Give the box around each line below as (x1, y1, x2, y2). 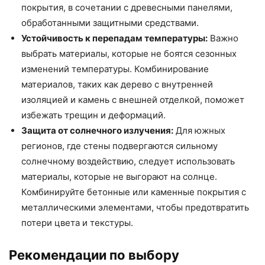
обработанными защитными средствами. (21, 17, 199, 28)
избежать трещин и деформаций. (21, 109, 166, 121)
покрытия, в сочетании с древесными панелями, (21, 1, 232, 13)
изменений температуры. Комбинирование (21, 63, 209, 75)
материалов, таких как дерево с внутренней (21, 78, 213, 90)
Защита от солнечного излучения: (21, 124, 173, 136)
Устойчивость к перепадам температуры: (21, 32, 208, 44)
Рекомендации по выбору (9, 247, 179, 263)
